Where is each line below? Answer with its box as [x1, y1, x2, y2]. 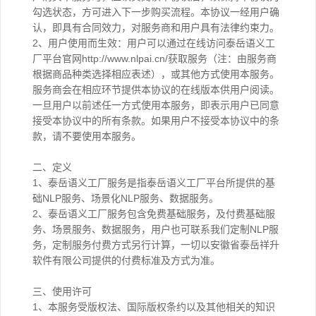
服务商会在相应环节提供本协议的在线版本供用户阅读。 [32, 84, 279, 95]
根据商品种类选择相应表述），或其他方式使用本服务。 [32, 68, 279, 80]
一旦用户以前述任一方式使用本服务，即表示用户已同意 [32, 99, 279, 111]
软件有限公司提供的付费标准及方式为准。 [32, 255, 220, 266]
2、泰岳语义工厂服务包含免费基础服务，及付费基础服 [32, 208, 275, 219]
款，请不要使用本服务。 [32, 130, 141, 142]
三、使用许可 [32, 286, 92, 297]
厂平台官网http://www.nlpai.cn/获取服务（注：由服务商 [32, 53, 276, 64]
